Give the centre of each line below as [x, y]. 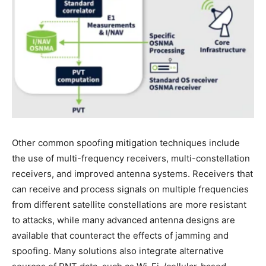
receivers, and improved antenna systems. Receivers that [132, 174]
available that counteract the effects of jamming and [120, 236]
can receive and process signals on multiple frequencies [130, 189]
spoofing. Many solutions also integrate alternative [118, 251]
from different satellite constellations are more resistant [129, 205]
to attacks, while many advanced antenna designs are [123, 220]
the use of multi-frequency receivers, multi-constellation [131, 159]
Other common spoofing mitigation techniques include [126, 143]
